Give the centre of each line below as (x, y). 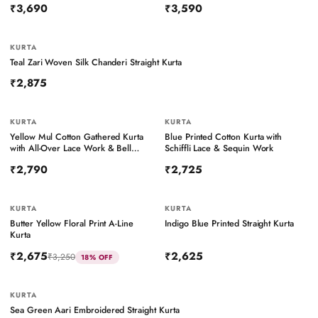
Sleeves (25, 160)
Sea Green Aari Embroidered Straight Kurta (95, 310)
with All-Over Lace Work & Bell (71, 148)
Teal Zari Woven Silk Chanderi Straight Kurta (96, 62)
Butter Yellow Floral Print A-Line (72, 224)
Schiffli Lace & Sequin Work (219, 148)
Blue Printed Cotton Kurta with (224, 137)
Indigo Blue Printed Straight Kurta (229, 224)
